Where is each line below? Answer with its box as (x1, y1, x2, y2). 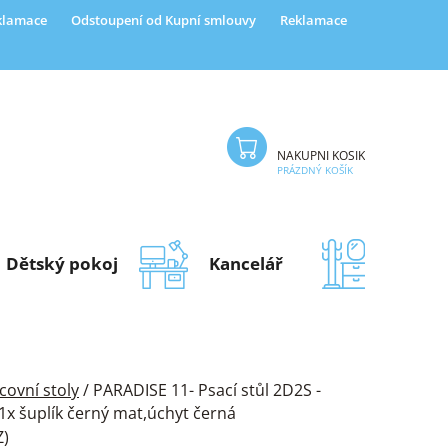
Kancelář (209, 251, 283, 275)
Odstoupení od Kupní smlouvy (71, 11, 256, 29)
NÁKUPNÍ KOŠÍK (277, 147, 365, 165)
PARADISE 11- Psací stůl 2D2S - (93, 378, 321, 401)
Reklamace (280, 11, 347, 29)
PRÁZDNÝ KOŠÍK (277, 163, 353, 178)
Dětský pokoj (6, 251, 118, 275)
